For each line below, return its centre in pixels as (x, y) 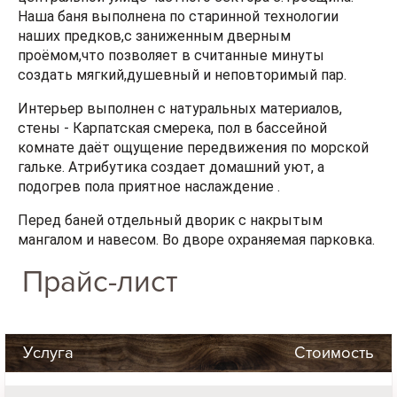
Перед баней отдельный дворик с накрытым (170, 221)
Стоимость (334, 354)
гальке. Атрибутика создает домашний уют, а (171, 167)
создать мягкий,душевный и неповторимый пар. (184, 75)
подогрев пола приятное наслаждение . (151, 187)
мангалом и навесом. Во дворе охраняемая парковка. (198, 240)
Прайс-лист (101, 283)
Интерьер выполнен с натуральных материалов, (180, 109)
